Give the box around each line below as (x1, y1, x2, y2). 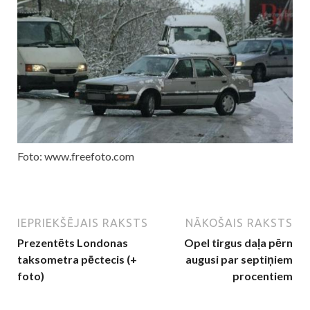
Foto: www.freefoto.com (17, 149, 134, 163)
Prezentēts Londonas (17, 236, 128, 250)
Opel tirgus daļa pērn (184, 236, 293, 250)
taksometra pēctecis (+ (17, 253, 137, 266)
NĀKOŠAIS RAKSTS (185, 217, 293, 230)
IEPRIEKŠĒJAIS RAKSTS (17, 217, 148, 230)
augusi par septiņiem (185, 253, 293, 266)
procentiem (232, 269, 293, 283)
